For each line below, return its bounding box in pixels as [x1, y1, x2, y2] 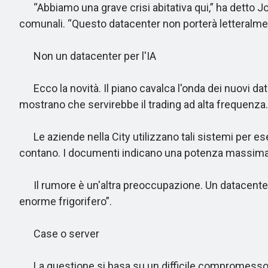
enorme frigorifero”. [19, 195, 112, 208]
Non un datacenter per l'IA [19, 50, 156, 62]
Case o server [19, 227, 99, 240]
